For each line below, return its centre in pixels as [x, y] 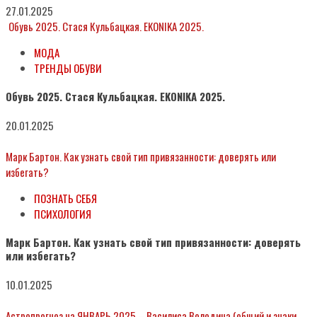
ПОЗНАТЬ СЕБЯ [65, 198]
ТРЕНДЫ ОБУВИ [68, 68]
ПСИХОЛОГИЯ [63, 213]
